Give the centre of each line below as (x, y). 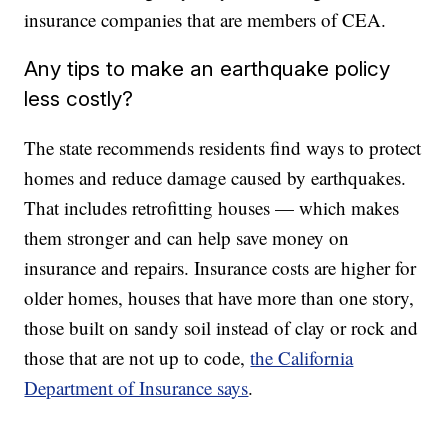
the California (302, 357)
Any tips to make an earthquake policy (207, 68)
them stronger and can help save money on (187, 237)
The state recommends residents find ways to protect (223, 147)
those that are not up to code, (137, 357)
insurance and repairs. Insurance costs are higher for (220, 267)
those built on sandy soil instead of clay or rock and (221, 327)
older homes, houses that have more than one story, (219, 297)
